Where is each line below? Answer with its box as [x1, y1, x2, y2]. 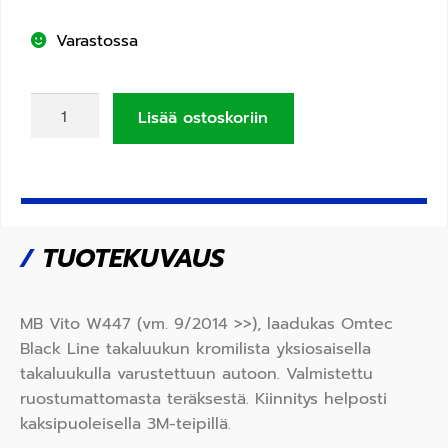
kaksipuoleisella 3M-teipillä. [20, 411, 231, 436]
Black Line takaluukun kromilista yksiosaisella [20, 336, 371, 361]
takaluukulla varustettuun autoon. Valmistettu [20, 361, 373, 386]
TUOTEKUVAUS [33, 239, 224, 278]
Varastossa [55, 29, 138, 54]
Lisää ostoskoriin [138, 105, 269, 130]
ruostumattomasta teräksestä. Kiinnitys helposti [20, 386, 387, 411]
